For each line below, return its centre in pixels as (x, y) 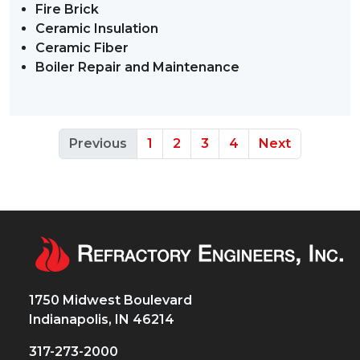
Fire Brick (67, 9)
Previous (98, 143)
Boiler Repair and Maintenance (137, 67)
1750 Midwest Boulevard (112, 300)
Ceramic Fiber (82, 48)
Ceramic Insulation (97, 29)
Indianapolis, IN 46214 (103, 319)
